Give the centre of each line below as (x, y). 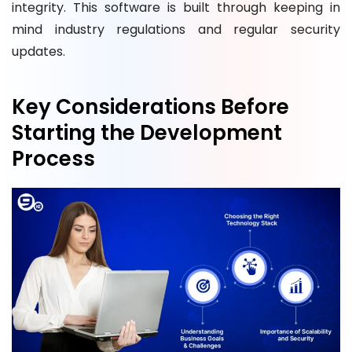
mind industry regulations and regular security (176, 29)
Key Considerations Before (150, 107)
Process (53, 159)
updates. (38, 51)
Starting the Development (147, 133)
